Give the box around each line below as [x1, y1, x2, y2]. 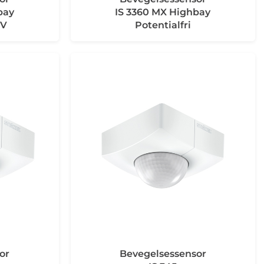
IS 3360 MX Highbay [115, 6, 211, 18]
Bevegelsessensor [119, 247, 206, 259]
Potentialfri [134, 19, 191, 31]
